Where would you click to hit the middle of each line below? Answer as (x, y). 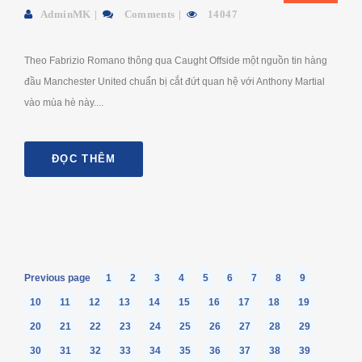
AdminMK (66, 14)
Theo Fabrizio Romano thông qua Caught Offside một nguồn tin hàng (176, 60)
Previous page (57, 278)
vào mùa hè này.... (64, 102)
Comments (148, 14)
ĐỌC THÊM (84, 158)
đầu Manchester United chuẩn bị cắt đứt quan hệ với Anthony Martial (175, 81)
